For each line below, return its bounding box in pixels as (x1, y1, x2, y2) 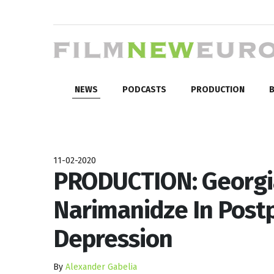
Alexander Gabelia (65, 261, 137, 272)
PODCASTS (122, 84, 166, 95)
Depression (53, 224, 172, 254)
